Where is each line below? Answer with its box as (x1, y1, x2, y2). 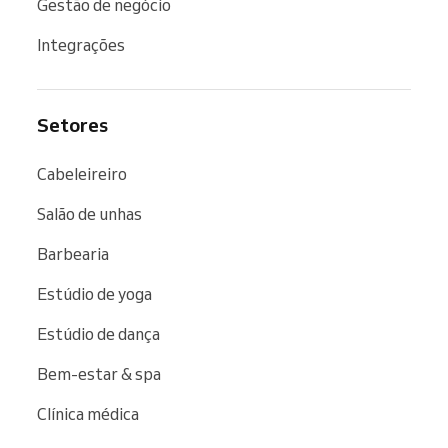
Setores (37, 112, 108, 137)
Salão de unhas (37, 203, 142, 224)
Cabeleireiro (37, 163, 127, 184)
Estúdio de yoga (37, 283, 152, 304)
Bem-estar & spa (37, 363, 161, 384)
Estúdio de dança (37, 323, 160, 344)
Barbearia (37, 243, 109, 264)
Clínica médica (37, 403, 139, 424)
